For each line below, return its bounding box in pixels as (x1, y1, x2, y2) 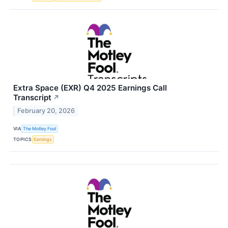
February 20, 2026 (17, 107, 75, 115)
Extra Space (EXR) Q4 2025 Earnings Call (13, 83, 167, 93)
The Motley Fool (23, 125, 56, 131)
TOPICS (13, 136, 32, 142)
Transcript (13, 93, 51, 103)
